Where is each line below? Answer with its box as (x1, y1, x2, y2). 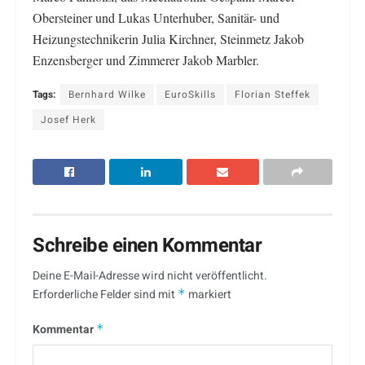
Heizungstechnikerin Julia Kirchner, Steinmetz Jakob (33, 29, 304, 47)
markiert (186, 285, 231, 303)
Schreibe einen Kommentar (33, 231, 262, 260)
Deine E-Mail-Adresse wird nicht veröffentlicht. (33, 266, 267, 284)
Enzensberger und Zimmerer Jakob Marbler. (33, 51, 259, 68)
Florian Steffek (235, 86, 310, 102)
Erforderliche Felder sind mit (33, 285, 178, 303)
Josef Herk (41, 112, 96, 127)
